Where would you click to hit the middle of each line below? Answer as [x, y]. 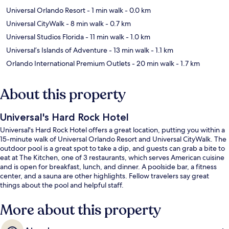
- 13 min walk [128, 50]
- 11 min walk [104, 37]
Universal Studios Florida [45, 37]
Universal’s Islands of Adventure [57, 50]
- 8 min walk [84, 23]
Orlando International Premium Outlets [68, 63]
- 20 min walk [152, 63]
